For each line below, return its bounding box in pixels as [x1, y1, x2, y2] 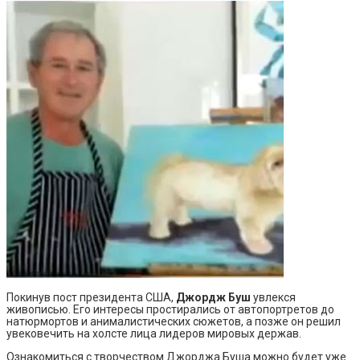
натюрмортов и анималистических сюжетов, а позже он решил [6, 314, 341, 328]
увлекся [253, 290, 296, 304]
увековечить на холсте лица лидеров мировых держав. [6, 326, 301, 340]
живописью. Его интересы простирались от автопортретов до [6, 302, 334, 316]
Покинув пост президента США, [6, 290, 176, 304]
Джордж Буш [176, 290, 253, 304]
